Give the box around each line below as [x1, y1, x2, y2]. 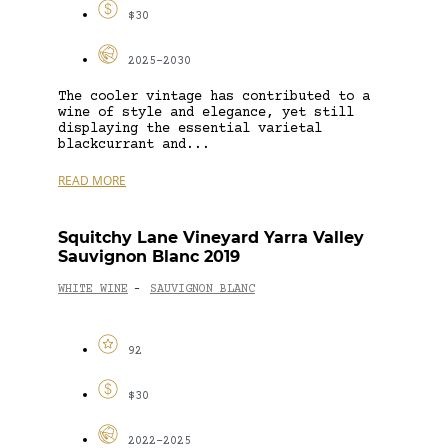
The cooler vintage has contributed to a [58, 88, 370, 105]
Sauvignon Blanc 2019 [58, 246, 240, 266]
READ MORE [58, 171, 126, 189]
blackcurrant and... [58, 136, 210, 153]
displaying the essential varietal [58, 120, 322, 137]
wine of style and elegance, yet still [58, 104, 354, 121]
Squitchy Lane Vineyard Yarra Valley [58, 227, 364, 247]
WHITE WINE [58, 283, 128, 297]
